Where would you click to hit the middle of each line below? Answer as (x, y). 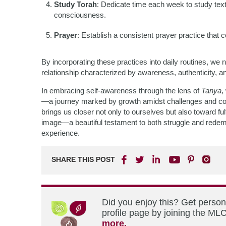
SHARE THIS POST (83, 159)
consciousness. (80, 15)
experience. (61, 133)
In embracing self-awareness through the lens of (121, 91)
